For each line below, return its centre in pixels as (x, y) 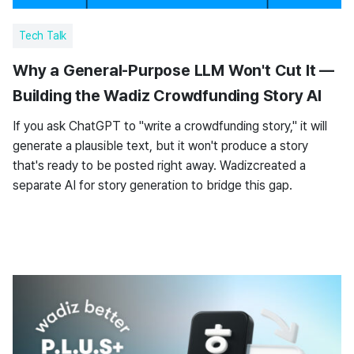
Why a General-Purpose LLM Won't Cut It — (173, 70)
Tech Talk (43, 36)
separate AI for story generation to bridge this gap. (153, 185)
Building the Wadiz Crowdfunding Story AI (167, 96)
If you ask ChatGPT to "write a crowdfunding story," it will (170, 126)
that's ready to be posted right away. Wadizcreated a (159, 166)
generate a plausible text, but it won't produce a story (160, 146)
